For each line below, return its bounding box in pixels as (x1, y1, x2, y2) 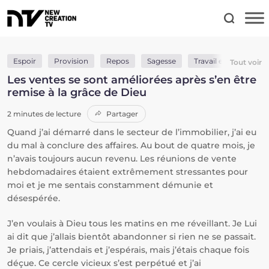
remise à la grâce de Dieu (7, 86, 147, 99)
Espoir (13, 56, 36, 65)
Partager (104, 109, 138, 118)
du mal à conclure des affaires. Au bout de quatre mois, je (7, 140, 255, 151)
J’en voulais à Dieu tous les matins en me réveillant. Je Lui (7, 218, 257, 229)
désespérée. (7, 193, 60, 204)
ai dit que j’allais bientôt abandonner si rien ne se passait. (7, 231, 256, 242)
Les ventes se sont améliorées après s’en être (7, 73, 256, 86)
